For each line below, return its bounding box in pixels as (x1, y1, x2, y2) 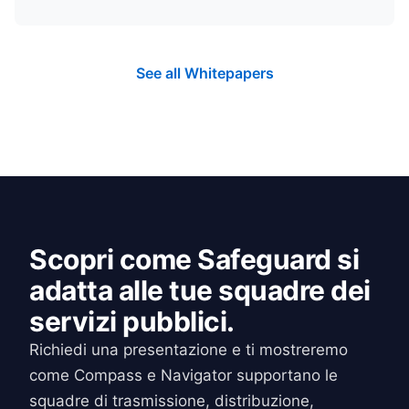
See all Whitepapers (135, 63, 274, 82)
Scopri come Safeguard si (29, 242, 359, 276)
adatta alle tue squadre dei (29, 273, 371, 307)
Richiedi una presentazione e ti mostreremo (29, 340, 348, 359)
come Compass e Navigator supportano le (29, 365, 338, 384)
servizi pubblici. (29, 304, 235, 338)
